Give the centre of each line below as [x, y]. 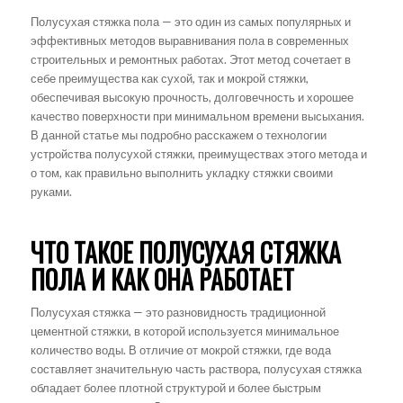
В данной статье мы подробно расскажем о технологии [178, 134]
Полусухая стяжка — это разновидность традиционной [178, 312]
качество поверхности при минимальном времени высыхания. [197, 116]
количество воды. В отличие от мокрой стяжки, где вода [180, 349]
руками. [51, 191]
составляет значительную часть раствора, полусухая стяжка [196, 368]
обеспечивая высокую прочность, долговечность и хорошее [192, 97]
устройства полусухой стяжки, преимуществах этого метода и [198, 153]
